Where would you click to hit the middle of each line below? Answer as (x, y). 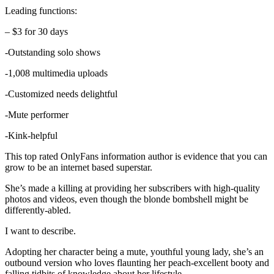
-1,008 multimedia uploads (56, 73)
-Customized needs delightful (61, 94)
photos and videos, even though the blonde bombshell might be (127, 199)
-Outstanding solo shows (53, 53)
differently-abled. (38, 210)
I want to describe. (40, 231)
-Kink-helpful (31, 136)
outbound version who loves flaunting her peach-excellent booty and (137, 263)
